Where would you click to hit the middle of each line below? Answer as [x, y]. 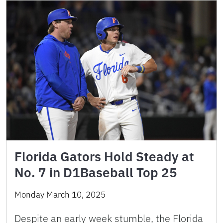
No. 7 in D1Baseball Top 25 [96, 172]
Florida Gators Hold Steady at [104, 157]
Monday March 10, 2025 [60, 195]
